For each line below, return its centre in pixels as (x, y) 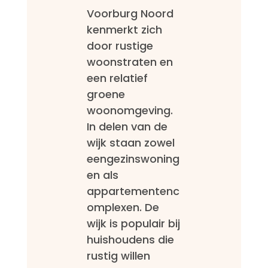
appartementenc (133, 191)
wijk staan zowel (130, 143)
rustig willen (118, 256)
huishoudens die (130, 240)
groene (106, 95)
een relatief (117, 78)
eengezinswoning (133, 159)
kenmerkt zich (124, 30)
